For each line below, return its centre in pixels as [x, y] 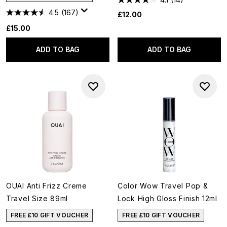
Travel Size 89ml [37, 198]
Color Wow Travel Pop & [163, 186]
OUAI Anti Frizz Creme [47, 186]
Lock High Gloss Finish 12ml [167, 198]
